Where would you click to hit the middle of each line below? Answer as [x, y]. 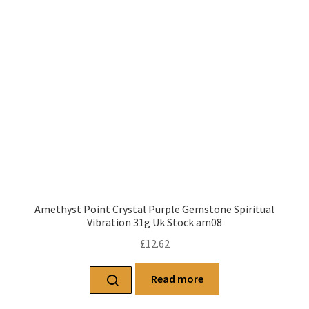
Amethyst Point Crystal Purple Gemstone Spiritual [154, 209]
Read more [177, 278]
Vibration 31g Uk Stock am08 [154, 222]
